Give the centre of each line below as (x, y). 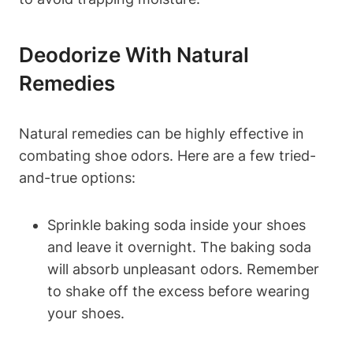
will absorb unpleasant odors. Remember (183, 269)
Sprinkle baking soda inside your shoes (176, 225)
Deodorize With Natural (134, 54)
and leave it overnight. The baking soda (179, 247)
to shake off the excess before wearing (178, 291)
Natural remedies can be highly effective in (162, 133)
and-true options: (77, 177)
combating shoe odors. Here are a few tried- (167, 155)
